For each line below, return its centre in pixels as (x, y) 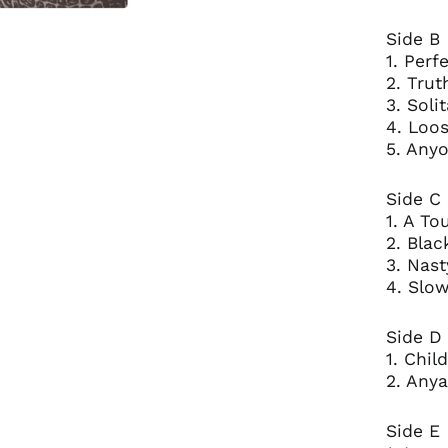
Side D (413, 336)
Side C (413, 198)
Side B (412, 38)
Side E (412, 430)
